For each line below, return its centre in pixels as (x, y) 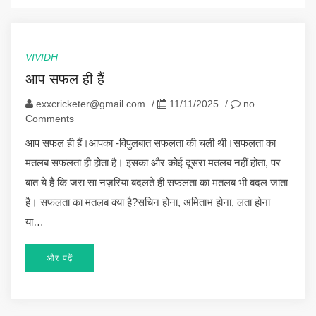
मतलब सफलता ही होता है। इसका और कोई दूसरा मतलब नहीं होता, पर (153, 162)
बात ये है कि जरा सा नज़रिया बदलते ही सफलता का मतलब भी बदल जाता (157, 182)
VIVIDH (42, 57)
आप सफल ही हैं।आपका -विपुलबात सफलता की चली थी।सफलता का (151, 142)
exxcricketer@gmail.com (91, 103)
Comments (50, 118)
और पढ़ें (60, 258)
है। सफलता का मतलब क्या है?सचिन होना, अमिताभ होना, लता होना (148, 202)
